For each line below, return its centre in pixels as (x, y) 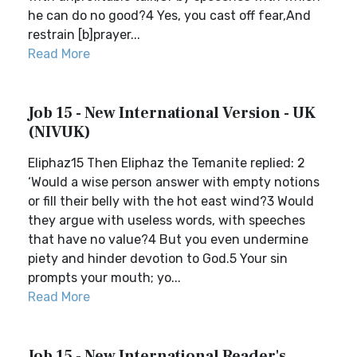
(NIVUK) (59, 132)
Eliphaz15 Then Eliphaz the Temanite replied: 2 (167, 163)
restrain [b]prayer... (84, 35)
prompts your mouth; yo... (104, 278)
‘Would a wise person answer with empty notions (174, 182)
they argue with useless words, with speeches (167, 220)
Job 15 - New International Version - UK (172, 113)
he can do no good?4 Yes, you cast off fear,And (169, 16)
